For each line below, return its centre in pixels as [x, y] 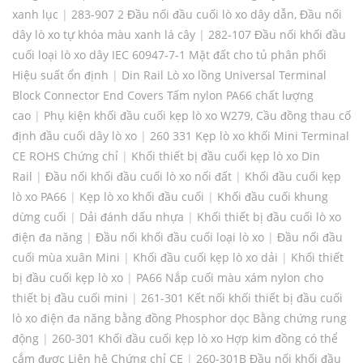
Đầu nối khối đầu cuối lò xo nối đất [139, 177]
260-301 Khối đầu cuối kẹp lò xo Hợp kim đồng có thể [195, 339]
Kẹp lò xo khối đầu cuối [142, 197]
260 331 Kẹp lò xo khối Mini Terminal [250, 136]
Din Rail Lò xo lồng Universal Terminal [224, 75]
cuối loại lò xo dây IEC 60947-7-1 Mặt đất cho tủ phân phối [169, 55]
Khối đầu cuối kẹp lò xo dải [205, 258]
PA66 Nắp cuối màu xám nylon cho [230, 278]
